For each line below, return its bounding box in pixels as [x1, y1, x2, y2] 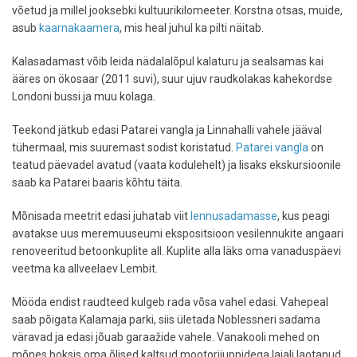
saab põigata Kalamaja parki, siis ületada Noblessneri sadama [12, 313, 320, 327]
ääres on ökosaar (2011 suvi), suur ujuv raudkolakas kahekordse [12, 73, 332, 86]
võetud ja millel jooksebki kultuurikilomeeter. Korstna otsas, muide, [12, 4, 343, 18]
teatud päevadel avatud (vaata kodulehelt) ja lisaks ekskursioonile [12, 159, 341, 172]
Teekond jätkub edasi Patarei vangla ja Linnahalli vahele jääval [12, 124, 322, 137]
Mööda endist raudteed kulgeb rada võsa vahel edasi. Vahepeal [12, 296, 328, 309]
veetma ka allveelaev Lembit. [12, 262, 158, 276]
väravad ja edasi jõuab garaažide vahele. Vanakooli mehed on [12, 331, 320, 344]
